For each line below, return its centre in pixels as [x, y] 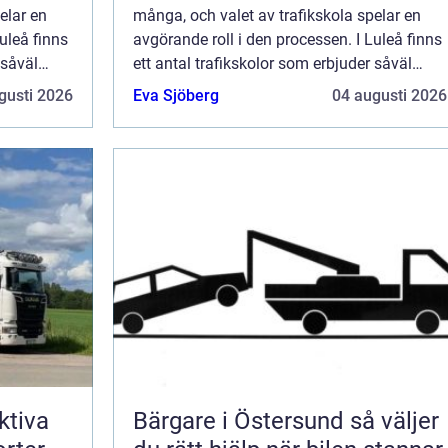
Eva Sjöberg [176, 96]
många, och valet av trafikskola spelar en [277, 16]
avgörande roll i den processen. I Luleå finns [287, 40]
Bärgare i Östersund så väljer [241, 421]
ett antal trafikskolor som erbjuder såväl [272, 64]
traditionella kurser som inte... [237, 88]
